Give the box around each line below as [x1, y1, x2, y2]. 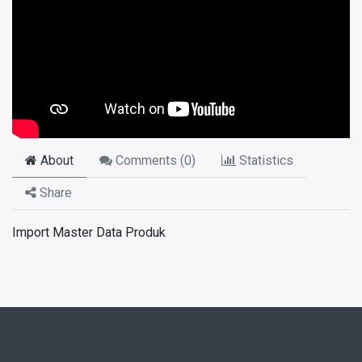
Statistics [236, 153, 293, 169]
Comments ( [112, 153, 184, 169]
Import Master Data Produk [12, 225, 166, 241]
